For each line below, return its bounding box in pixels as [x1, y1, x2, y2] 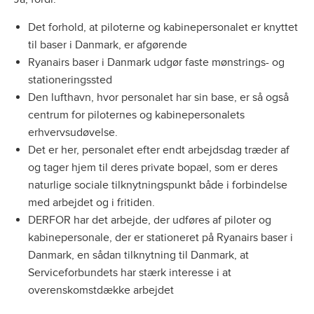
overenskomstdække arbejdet [28, 283, 174, 297]
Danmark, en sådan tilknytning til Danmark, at [28, 248, 249, 262]
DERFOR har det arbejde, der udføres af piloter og [28, 213, 271, 227]
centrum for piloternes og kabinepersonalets [28, 108, 245, 122]
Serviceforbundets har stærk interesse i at [28, 266, 231, 280]
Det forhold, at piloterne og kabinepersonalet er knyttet [28, 20, 298, 34]
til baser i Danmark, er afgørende [28, 38, 187, 52]
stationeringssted [28, 73, 112, 87]
